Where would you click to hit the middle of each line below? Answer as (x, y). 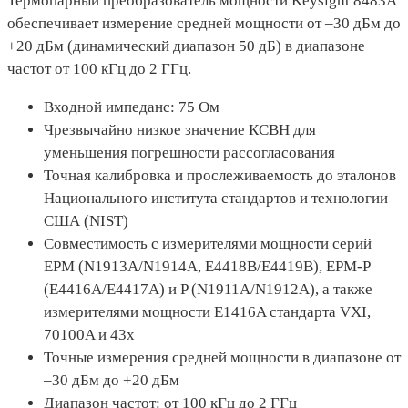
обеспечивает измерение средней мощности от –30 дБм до (204, 23)
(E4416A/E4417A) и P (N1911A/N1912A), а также (208, 289)
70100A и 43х (89, 335)
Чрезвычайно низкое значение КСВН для (180, 130)
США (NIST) (86, 221)
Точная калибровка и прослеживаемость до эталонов (220, 175)
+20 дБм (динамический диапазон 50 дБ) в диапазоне (186, 46)
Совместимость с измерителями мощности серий (208, 244)
